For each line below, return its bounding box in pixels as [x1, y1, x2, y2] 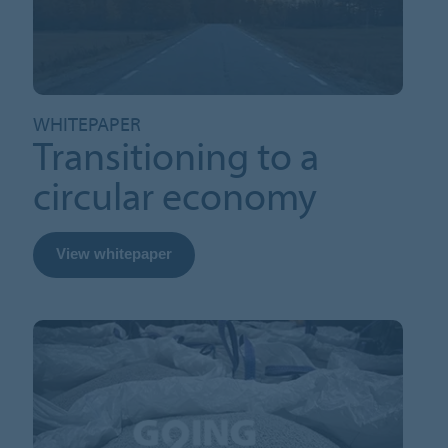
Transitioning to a [33, 130, 320, 180]
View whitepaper [56, 245, 173, 262]
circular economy [33, 170, 318, 220]
